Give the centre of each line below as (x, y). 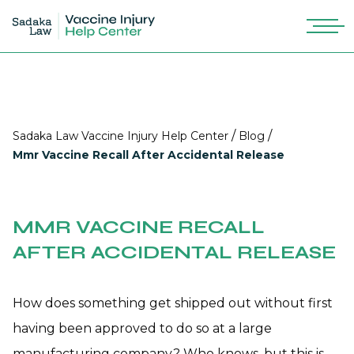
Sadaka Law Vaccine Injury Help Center (121, 136)
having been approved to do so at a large (142, 328)
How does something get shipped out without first (173, 303)
